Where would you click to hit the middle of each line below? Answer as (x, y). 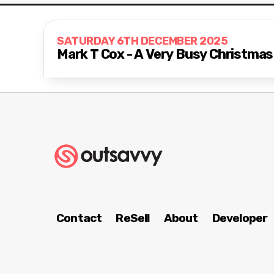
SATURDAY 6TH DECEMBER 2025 (142, 41)
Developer (240, 218)
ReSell (133, 218)
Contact (79, 218)
